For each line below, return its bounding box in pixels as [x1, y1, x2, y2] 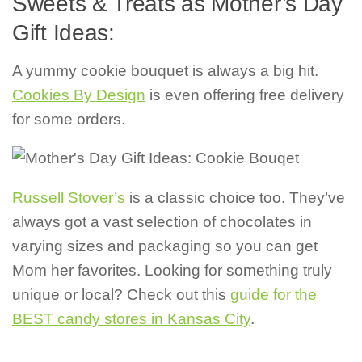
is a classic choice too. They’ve [125, 189, 345, 207]
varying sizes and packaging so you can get [12, 238, 318, 255]
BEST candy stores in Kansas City [12, 310, 250, 328]
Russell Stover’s [12, 189, 125, 207]
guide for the [230, 286, 317, 304]
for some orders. [12, 110, 125, 128]
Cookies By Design [12, 86, 145, 103]
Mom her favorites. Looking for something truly [12, 262, 332, 280]
